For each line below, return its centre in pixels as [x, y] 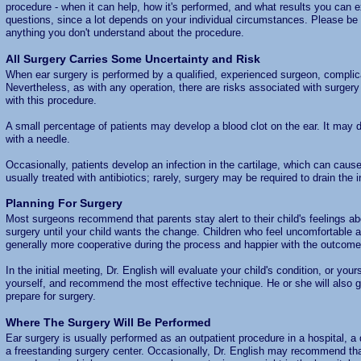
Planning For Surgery [64, 203]
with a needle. [37, 139]
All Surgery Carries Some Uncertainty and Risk [133, 58]
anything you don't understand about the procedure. [124, 33]
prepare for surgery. [50, 297]
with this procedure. [51, 100]
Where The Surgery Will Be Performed [108, 322]
